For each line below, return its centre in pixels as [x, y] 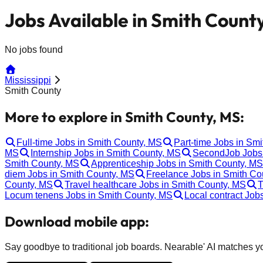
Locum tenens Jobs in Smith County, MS [89, 195]
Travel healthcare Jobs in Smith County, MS [155, 184]
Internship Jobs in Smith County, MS [106, 153]
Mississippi [28, 80]
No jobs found [34, 49]
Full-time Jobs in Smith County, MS [89, 142]
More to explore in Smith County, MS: [124, 117]
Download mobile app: [77, 221]
